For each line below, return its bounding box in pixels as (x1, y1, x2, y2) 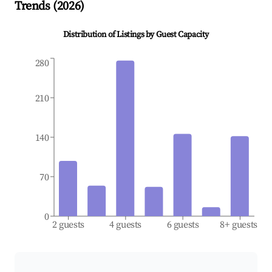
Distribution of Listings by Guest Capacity (63, 29, 209, 41)
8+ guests (220, 219, 258, 231)
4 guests (109, 219, 142, 231)
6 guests (166, 219, 199, 231)
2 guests (52, 219, 85, 231)
